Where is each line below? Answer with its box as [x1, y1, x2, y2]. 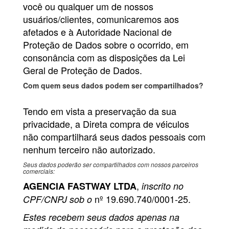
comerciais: [23, 167, 55, 176]
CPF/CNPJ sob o [23, 193, 95, 206]
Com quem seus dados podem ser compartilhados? [23, 80, 203, 91]
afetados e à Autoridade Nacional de [23, 25, 172, 39]
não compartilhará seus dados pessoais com [23, 130, 205, 144]
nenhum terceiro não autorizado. [23, 143, 155, 156]
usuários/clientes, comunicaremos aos [23, 12, 179, 26]
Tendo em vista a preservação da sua [23, 104, 176, 118]
